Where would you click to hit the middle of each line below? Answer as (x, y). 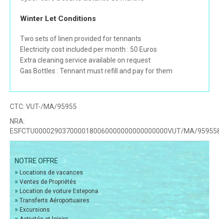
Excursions (35, 210)
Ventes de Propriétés (48, 182)
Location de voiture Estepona (59, 191)
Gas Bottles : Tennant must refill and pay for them (96, 71)
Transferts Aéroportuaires (55, 201)
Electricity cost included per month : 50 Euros (88, 50)
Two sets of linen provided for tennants (81, 39)
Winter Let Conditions (58, 19)
